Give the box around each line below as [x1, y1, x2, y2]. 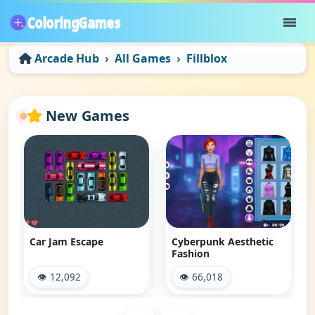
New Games [45, 106, 130, 126]
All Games [115, 50, 172, 66]
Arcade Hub [34, 50, 100, 66]
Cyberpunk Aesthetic [172, 234, 274, 248]
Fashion [172, 246, 210, 260]
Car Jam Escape [30, 234, 104, 248]
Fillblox [186, 50, 228, 66]
